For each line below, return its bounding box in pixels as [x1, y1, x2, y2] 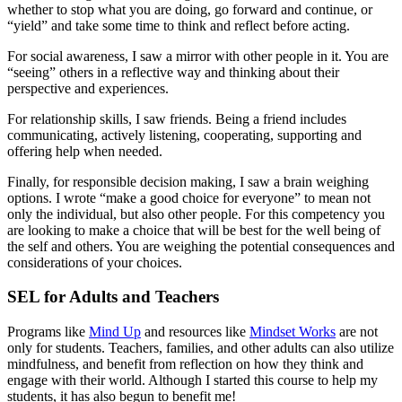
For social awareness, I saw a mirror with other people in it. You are [7, 48, 389, 64]
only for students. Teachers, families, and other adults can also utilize [7, 340, 394, 356]
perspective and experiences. [7, 80, 172, 96]
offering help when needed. [7, 143, 166, 159]
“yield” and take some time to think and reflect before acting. [7, 17, 354, 33]
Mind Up [89, 324, 141, 340]
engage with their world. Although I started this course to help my [7, 372, 378, 389]
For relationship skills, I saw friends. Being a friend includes [7, 110, 346, 127]
